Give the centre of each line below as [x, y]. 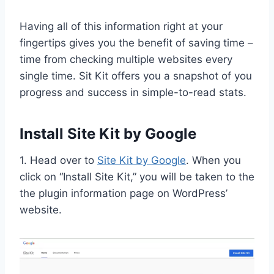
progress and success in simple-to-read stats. [133, 92]
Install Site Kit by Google [108, 133]
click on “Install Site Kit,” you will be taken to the [137, 176]
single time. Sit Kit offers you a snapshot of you [136, 76]
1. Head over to [58, 160]
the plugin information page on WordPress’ [124, 193]
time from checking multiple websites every [126, 59]
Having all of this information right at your [121, 26]
